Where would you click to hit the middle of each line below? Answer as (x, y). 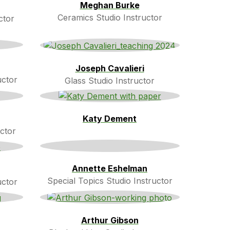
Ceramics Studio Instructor (110, 18)
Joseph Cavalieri (110, 68)
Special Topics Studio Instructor (110, 181)
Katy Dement (110, 119)
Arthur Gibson (110, 220)
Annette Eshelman (110, 169)
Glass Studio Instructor (110, 80)
